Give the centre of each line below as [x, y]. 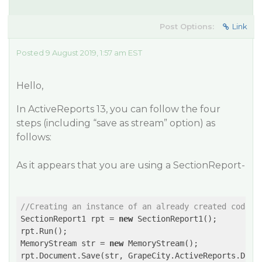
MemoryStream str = [65, 243]
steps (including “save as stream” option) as [116, 123]
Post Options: [187, 26]
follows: [34, 137]
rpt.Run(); [44, 231]
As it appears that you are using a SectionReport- [131, 165]
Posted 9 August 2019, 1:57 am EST [79, 53]
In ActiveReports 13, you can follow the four [118, 109]
